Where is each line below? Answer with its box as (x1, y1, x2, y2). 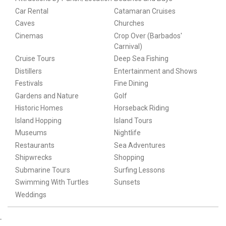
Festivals (15, 79, 43, 88)
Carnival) (114, 42, 142, 50)
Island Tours (114, 116, 152, 125)
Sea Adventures (114, 141, 165, 149)
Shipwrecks (15, 153, 52, 162)
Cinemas (15, 31, 43, 40)
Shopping (114, 153, 144, 162)
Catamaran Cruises (114, 7, 176, 15)
